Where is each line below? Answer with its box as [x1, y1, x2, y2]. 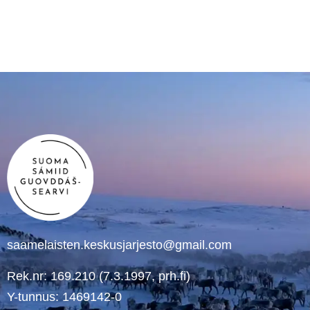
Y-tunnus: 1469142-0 [7, 289, 122, 304]
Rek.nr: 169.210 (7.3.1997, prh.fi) [7, 268, 190, 283]
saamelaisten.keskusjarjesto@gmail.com [7, 238, 232, 253]
